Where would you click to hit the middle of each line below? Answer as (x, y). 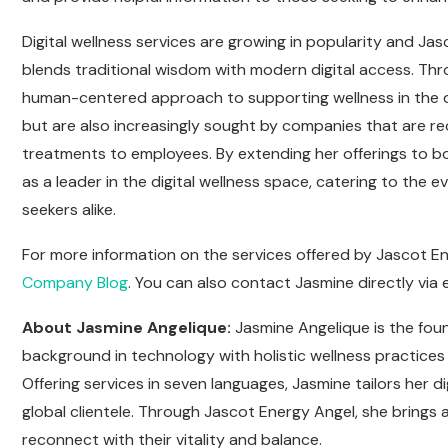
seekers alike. (69, 210)
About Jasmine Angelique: (126, 328)
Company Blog (75, 283)
